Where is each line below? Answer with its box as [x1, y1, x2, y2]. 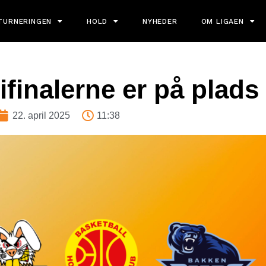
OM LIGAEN [201, 17, 244, 26]
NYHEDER [142, 17, 178, 26]
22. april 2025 [12, 110, 70, 121]
